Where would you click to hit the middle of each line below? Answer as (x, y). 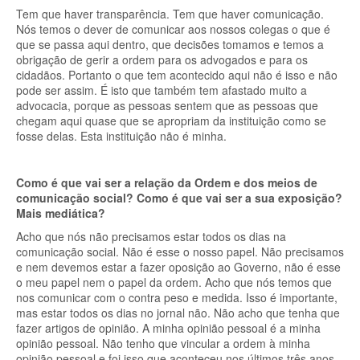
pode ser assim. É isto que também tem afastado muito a (162, 90)
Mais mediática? (61, 213)
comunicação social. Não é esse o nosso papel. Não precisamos (180, 252)
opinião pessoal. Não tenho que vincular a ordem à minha (163, 343)
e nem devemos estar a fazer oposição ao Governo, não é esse (178, 267)
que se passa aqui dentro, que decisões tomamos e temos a (170, 44)
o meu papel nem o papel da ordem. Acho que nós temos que (174, 282)
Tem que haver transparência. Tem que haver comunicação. (170, 14)
